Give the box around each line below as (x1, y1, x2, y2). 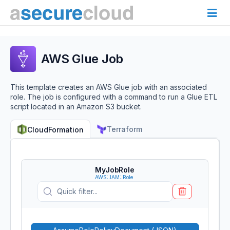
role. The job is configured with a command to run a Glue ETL (10, 92, 217, 101)
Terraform (107, 125, 142, 133)
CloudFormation (27, 125, 84, 134)
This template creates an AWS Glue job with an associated (10, 83, 207, 91)
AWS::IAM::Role (95, 174, 133, 180)
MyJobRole (95, 165, 135, 174)
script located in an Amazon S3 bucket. (10, 102, 142, 111)
